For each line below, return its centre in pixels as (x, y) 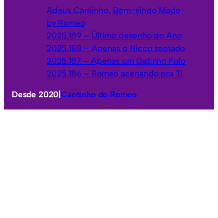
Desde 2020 (35, 94)
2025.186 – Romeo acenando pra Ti (115, 73)
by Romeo (66, 22)
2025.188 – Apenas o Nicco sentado (116, 48)
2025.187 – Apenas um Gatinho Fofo (116, 60)
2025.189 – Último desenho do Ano (114, 35)
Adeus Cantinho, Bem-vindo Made (114, 10)
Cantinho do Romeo (99, 94)
